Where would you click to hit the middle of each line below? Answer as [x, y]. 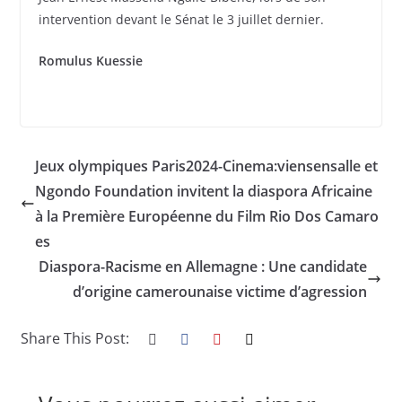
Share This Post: [74, 339]
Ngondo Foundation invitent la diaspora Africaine [203, 192]
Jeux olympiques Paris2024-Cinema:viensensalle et [206, 166]
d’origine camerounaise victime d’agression [220, 292]
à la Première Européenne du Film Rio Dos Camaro [206, 217]
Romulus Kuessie [90, 61]
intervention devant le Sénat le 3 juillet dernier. [181, 20]
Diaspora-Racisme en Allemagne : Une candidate [203, 267]
